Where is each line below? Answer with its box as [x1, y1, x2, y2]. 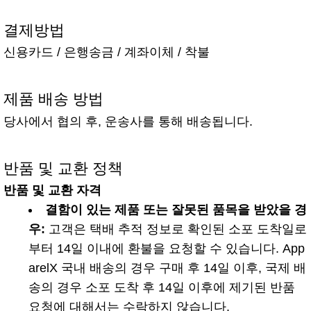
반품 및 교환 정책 [3, 159, 123, 177]
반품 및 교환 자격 [3, 183, 101, 197]
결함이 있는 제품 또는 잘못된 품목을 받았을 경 [45, 202, 307, 217]
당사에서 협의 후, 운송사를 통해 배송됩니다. [3, 114, 253, 128]
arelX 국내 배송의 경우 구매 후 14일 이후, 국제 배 [28, 260, 306, 275]
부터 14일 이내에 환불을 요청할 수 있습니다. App [28, 241, 305, 255]
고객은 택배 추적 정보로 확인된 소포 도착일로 [45, 221, 307, 236]
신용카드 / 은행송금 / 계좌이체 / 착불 [3, 45, 210, 60]
